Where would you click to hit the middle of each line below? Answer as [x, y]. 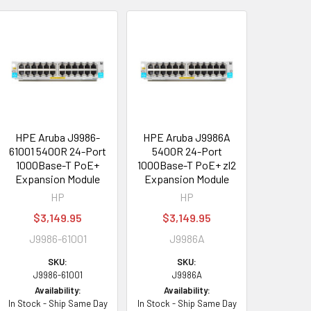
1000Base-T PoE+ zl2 [187, 165]
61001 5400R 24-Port [58, 151]
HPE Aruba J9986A [187, 137]
